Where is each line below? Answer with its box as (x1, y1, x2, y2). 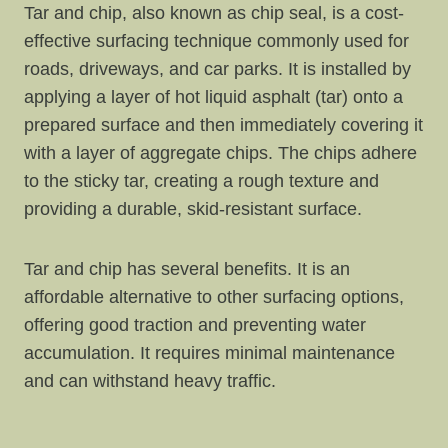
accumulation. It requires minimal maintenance (24, 342, 395, 363)
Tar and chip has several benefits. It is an (24, 258, 350, 279)
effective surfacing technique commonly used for (24, 30, 409, 51)
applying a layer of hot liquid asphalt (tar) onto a (24, 86, 403, 107)
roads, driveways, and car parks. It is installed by (24, 58, 411, 79)
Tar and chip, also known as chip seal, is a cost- (24, 2, 404, 23)
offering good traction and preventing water (24, 314, 366, 335)
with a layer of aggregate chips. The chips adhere (24, 142, 417, 163)
